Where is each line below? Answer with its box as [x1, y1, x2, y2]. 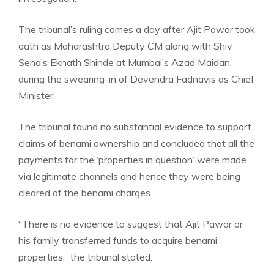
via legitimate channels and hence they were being [18, 170, 240, 182]
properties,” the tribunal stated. [18, 251, 152, 263]
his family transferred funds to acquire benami [18, 234, 217, 246]
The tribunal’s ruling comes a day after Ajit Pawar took [18, 23, 255, 35]
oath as [18, 40, 54, 52]
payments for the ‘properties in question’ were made [18, 154, 246, 166]
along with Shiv [163, 40, 232, 52]
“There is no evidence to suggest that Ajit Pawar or [18, 218, 243, 230]
